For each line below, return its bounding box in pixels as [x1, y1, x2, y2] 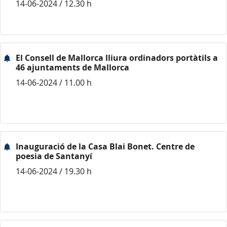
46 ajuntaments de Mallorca [16, 62, 129, 73]
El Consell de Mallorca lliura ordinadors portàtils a [16, 52, 218, 63]
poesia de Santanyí [16, 150, 92, 162]
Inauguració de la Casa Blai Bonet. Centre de [16, 141, 195, 152]
